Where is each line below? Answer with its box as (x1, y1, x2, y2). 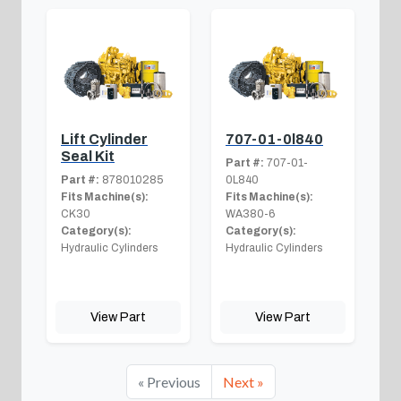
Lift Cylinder (61, 131, 148, 147)
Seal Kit (61, 148, 115, 164)
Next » (222, 372, 264, 390)
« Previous (137, 372, 200, 390)
